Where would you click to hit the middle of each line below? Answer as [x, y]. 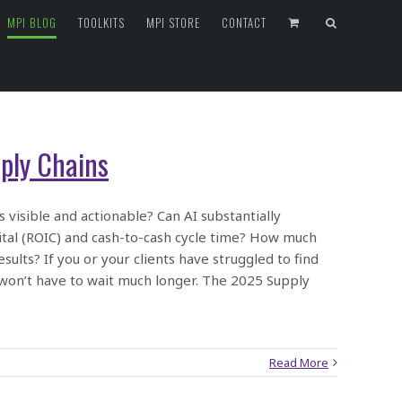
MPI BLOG [32, 22]
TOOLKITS [101, 22]
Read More [299, 363]
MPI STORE [173, 22]
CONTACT [244, 22]
